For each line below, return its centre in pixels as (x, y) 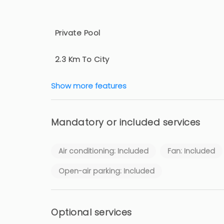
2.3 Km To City (82, 59)
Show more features (89, 86)
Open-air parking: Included (106, 171)
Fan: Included (191, 151)
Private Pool (78, 33)
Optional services (92, 212)
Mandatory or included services (126, 122)
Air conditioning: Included (103, 151)
